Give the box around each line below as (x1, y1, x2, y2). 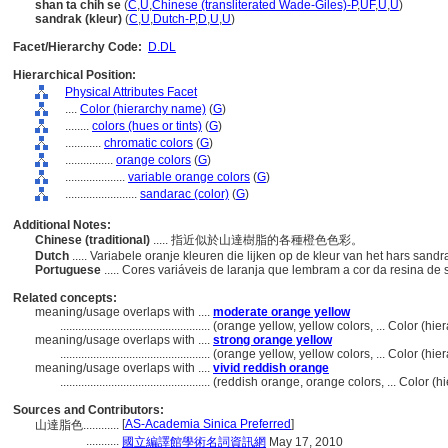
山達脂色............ (35, 418, 122, 432)
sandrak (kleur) (35, 12, 125, 26)
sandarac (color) (140, 187, 229, 201)
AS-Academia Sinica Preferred (125, 417, 291, 431)
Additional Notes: (13, 218, 111, 232)
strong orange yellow (213, 333, 332, 347)
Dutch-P (153, 12, 195, 26)
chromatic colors (104, 136, 193, 150)
